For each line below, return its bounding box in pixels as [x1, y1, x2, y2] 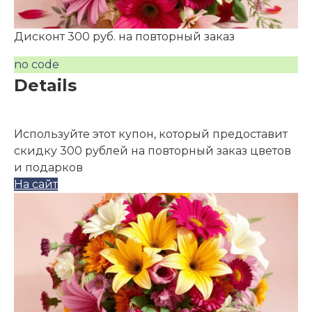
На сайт [14, 178, 58, 191]
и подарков [14, 161, 83, 174]
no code [14, 58, 59, 71]
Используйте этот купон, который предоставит [14, 127, 288, 141]
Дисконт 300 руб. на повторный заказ [14, 30, 235, 43]
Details [14, 75, 77, 95]
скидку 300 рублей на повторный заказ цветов [14, 144, 291, 157]
